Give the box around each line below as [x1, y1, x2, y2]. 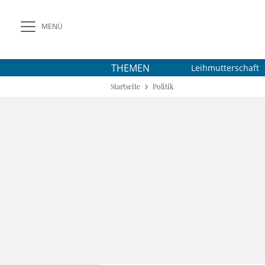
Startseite [111, 82, 140, 91]
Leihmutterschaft [191, 62, 259, 73]
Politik [153, 82, 174, 91]
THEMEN [111, 61, 150, 75]
